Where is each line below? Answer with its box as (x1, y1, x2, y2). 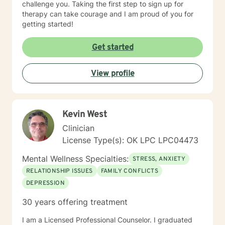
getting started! (22, 20, 73, 28)
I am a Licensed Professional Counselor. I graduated (22, 215, 192, 224)
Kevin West (62, 109, 107, 121)
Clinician (62, 123, 94, 133)
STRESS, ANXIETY (133, 155, 185, 163)
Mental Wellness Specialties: (22, 154, 129, 164)
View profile (90, 69, 135, 79)
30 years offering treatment (22, 197, 128, 207)
